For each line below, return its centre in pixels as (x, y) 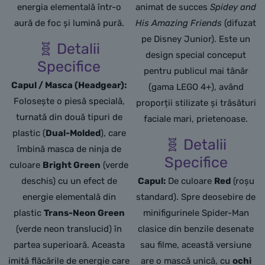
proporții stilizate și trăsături (196, 103)
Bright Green (72, 165)
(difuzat (239, 23)
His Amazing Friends (179, 23)
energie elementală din (69, 197)
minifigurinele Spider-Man (196, 213)
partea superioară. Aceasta (69, 245)
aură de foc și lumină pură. (69, 23)
